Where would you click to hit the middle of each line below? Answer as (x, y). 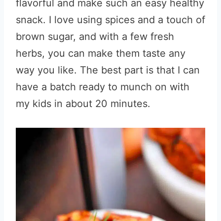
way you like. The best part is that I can (108, 70)
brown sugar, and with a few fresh (95, 37)
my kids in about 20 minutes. (83, 104)
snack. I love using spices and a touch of (110, 20)
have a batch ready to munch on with (103, 87)
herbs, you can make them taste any (101, 53)
